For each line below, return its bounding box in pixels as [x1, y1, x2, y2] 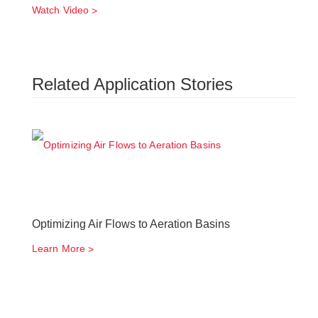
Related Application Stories [32, 75, 233, 94]
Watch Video [32, 4, 89, 16]
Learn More [32, 243, 85, 254]
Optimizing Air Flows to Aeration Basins [32, 218, 230, 230]
